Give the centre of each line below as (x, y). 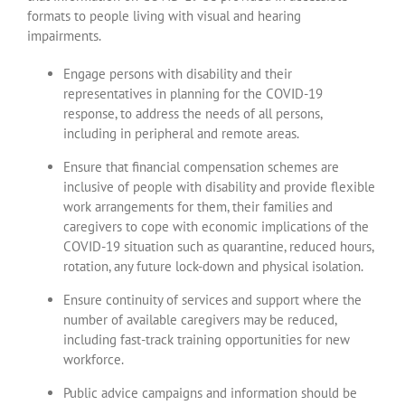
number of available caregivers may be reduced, (199, 319)
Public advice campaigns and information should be (210, 392)
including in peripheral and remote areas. (181, 133)
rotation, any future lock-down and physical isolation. (213, 266)
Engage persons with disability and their (177, 73)
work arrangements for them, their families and (198, 206)
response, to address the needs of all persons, (192, 113)
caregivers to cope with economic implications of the (216, 226)
